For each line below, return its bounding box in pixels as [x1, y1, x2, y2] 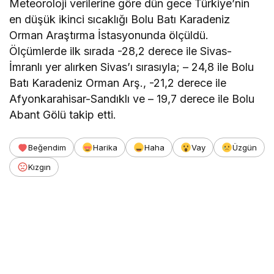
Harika [93, 142, 117, 152]
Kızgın [28, 161, 51, 172]
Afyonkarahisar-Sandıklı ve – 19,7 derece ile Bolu [9, 92, 255, 105]
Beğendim [28, 142, 66, 152]
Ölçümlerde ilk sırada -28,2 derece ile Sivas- [9, 44, 232, 57]
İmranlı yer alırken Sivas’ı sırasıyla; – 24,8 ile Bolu [9, 60, 254, 73]
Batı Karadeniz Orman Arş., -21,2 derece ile [9, 76, 227, 89]
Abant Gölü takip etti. [9, 108, 117, 121]
